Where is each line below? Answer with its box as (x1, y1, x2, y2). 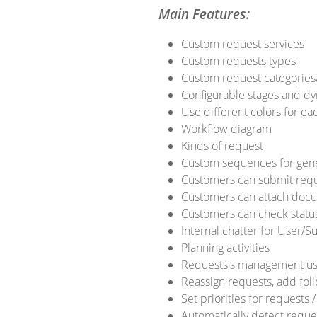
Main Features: (158, 4, 250, 23)
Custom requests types (181, 53, 296, 69)
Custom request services (181, 36, 304, 52)
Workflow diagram (181, 121, 272, 137)
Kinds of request (181, 138, 263, 154)
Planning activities (181, 240, 270, 255)
